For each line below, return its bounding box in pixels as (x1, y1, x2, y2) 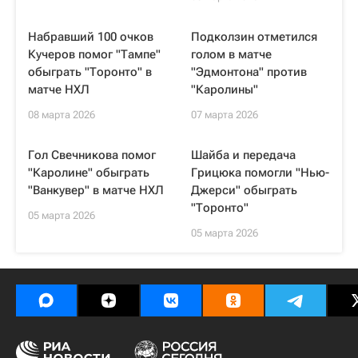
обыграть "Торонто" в (28, 65, 152, 79)
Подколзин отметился (191, 30, 317, 44)
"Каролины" (191, 82, 258, 97)
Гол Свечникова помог (28, 148, 156, 162)
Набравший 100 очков (28, 30, 153, 44)
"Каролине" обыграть (28, 165, 149, 180)
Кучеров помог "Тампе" (28, 47, 161, 62)
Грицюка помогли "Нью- (191, 165, 329, 180)
